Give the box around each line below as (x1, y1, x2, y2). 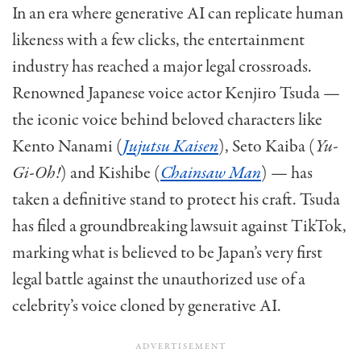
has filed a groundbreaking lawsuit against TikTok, (12, 214, 346, 239)
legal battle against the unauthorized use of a (12, 268, 305, 293)
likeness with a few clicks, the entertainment (12, 28, 305, 53)
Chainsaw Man (160, 161, 261, 186)
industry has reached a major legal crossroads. (12, 55, 312, 80)
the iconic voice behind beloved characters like (12, 108, 322, 133)
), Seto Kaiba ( (218, 135, 315, 160)
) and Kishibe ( (60, 161, 160, 186)
